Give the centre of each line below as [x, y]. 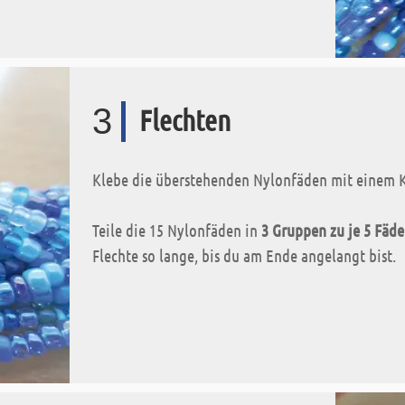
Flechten [185, 120]
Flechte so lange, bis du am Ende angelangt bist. [244, 255]
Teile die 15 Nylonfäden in [177, 230]
